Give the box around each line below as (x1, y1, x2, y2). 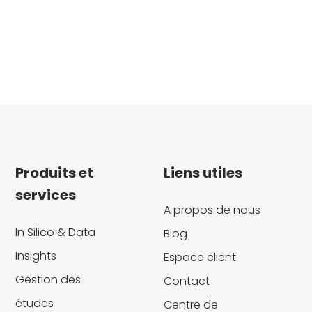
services (15, 185, 76, 205)
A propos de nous (163, 201, 260, 218)
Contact (163, 272, 210, 289)
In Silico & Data (15, 224, 95, 240)
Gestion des (15, 271, 81, 288)
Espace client (163, 249, 236, 265)
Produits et (15, 162, 93, 182)
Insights (15, 247, 56, 264)
